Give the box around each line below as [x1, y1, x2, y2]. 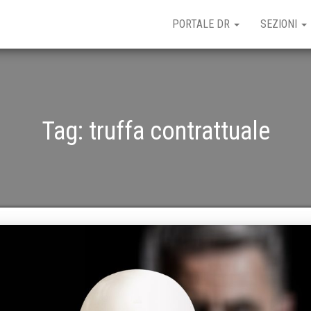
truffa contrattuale [88, 117, 270, 146]
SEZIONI [260, 17, 300, 31]
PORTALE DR [172, 17, 233, 31]
